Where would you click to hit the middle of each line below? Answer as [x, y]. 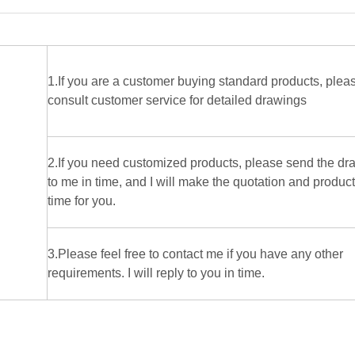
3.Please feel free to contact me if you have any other [195, 254]
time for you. [82, 201]
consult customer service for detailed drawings [177, 100]
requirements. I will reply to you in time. [156, 273]
